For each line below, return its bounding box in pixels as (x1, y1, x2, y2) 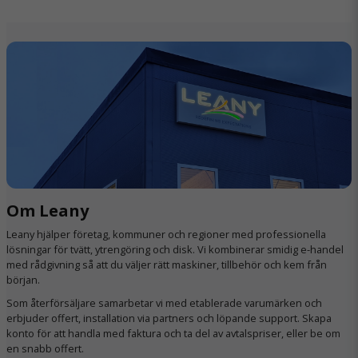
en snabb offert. (6, 341, 84, 356)
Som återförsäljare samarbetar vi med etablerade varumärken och (6, 296, 322, 311)
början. (6, 272, 40, 288)
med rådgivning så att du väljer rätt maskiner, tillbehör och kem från (6, 257, 327, 272)
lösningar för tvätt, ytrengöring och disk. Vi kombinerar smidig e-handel (6, 242, 344, 257)
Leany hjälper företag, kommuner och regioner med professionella (6, 227, 326, 242)
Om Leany (6, 200, 89, 222)
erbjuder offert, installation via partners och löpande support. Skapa (6, 311, 332, 326)
